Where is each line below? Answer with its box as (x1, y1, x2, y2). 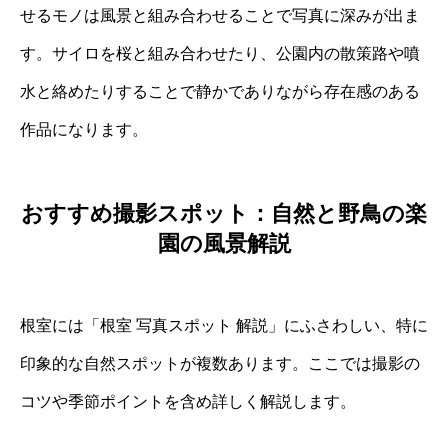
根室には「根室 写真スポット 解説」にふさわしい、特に (20, 317, 428, 335)
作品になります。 (20, 120, 148, 138)
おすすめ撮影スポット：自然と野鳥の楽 (21, 201, 427, 227)
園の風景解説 (157, 231, 291, 257)
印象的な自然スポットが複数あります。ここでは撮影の (20, 355, 420, 373)
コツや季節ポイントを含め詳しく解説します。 (20, 393, 356, 411)
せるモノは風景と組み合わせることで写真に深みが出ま (20, 6, 420, 24)
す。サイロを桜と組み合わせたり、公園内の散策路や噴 (20, 44, 420, 62)
